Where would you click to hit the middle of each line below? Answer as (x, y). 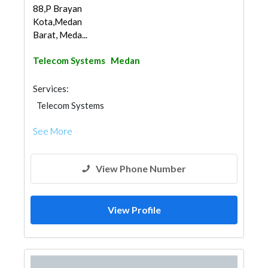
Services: (51, 89)
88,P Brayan (57, 8)
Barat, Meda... (60, 35)
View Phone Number (141, 168)
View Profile (134, 210)
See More (53, 131)
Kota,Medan (57, 22)
